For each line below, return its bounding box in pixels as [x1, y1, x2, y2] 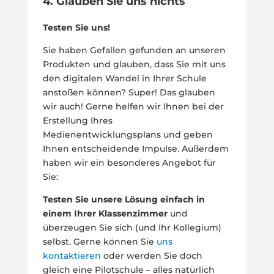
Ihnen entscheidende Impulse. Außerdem [42, 143, 229, 155]
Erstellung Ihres [42, 115, 113, 127]
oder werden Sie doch [100, 250, 202, 262]
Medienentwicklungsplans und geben [42, 129, 213, 141]
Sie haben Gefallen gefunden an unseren [42, 45, 226, 56]
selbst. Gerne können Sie [42, 236, 157, 248]
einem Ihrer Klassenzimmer [42, 208, 168, 220]
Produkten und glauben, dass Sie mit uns [42, 59, 226, 70]
